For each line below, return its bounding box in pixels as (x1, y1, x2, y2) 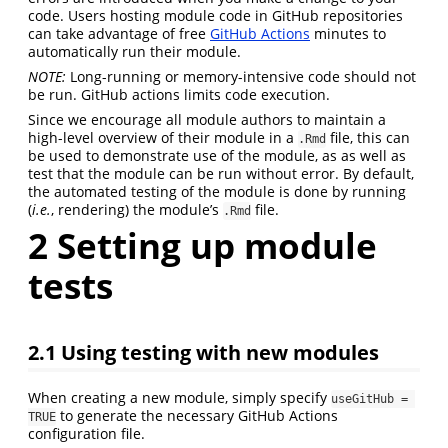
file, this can (326, 127, 410, 147)
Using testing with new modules (56, 338, 379, 367)
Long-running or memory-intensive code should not (66, 66, 416, 86)
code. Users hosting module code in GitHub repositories (28, 5, 403, 25)
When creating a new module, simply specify (28, 388, 331, 408)
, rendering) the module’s (51, 199, 223, 219)
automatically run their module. (28, 41, 241, 61)
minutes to (310, 23, 386, 43)
